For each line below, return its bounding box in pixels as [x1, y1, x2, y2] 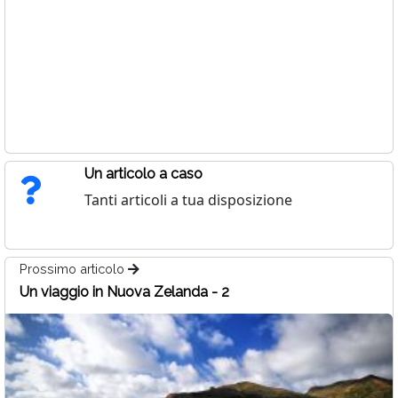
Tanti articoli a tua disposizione [84, 190, 292, 211]
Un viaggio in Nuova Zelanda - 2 [20, 283, 229, 301]
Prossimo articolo [20, 261, 128, 277]
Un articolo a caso [84, 165, 203, 183]
